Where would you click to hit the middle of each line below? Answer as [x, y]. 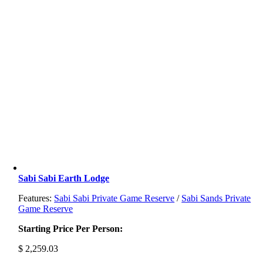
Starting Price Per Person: [71, 228]
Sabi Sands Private [216, 198]
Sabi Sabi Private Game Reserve [114, 198]
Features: [36, 198]
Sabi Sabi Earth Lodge [64, 178]
